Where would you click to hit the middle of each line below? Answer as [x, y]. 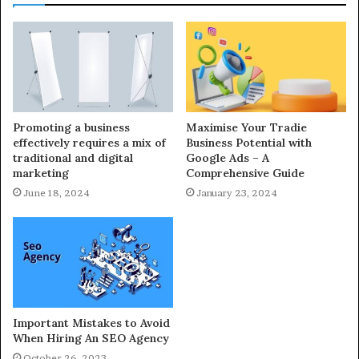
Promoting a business [71, 128]
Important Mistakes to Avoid [91, 323]
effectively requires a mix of [89, 143]
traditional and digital [73, 158]
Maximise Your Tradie [246, 128]
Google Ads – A [228, 158]
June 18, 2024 [56, 193]
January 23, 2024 [237, 193]
